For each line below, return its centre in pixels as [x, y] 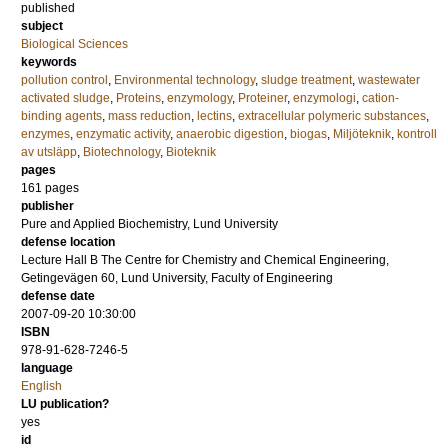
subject [42, 26]
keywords [49, 62]
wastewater [389, 80]
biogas [308, 134]
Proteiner [262, 98]
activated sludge [65, 98]
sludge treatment [306, 80]
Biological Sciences [74, 44]
